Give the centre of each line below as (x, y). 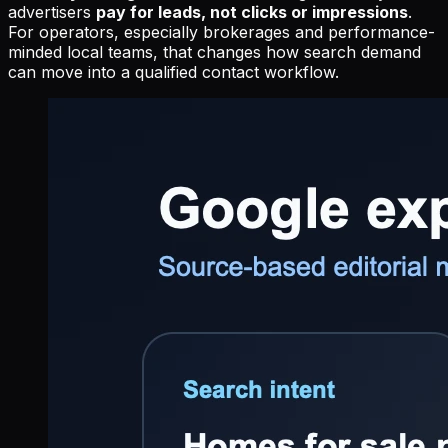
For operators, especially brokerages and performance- (221, 31)
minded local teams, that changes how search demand (214, 51)
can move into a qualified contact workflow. (173, 71)
